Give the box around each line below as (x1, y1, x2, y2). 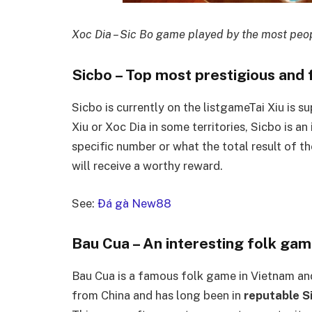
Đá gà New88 (97, 196, 171, 210)
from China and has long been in (72, 288, 241, 303)
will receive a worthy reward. (72, 159, 223, 173)
